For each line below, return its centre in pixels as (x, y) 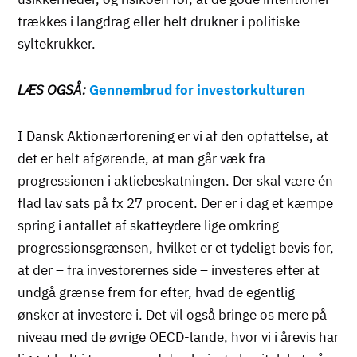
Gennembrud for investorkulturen (198, 90)
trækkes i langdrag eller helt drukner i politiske (159, 21)
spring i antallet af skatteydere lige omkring (149, 225)
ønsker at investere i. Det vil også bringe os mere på (173, 314)
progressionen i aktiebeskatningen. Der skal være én (176, 180)
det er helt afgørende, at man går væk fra (142, 158)
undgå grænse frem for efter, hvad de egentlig (157, 292)
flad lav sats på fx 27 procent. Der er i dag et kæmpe (176, 203)
